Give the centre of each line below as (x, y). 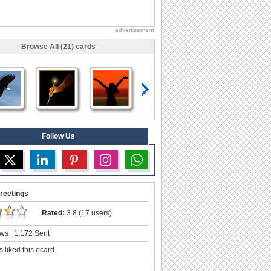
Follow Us (58, 136)
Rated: (53, 213)
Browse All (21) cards (58, 46)
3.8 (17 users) (88, 213)
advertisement (135, 30)
